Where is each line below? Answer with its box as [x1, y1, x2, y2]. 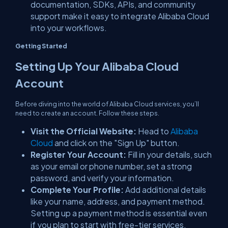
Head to [136, 126, 169, 136]
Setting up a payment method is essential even [31, 208, 207, 218]
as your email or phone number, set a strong [31, 161, 192, 171]
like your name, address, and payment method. [31, 196, 205, 206]
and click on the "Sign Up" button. [53, 138, 180, 148]
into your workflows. [31, 23, 107, 33]
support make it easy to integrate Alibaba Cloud [31, 11, 209, 21]
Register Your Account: [31, 150, 128, 159]
